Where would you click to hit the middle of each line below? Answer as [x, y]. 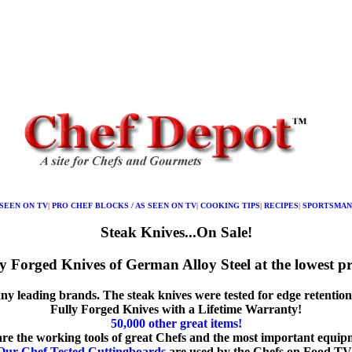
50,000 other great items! [176, 323]
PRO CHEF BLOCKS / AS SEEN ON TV [124, 205]
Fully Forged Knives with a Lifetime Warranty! [176, 309]
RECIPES [281, 205]
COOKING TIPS [230, 205]
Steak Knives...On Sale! [176, 233]
